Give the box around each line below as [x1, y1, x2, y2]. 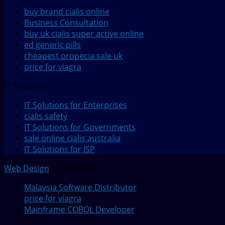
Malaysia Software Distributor [24, 182, 137, 193]
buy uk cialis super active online [24, 28, 144, 40]
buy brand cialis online [24, 6, 109, 18]
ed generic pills [24, 39, 81, 51]
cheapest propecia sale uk [24, 50, 123, 62]
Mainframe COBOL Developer [24, 204, 135, 215]
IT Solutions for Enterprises [24, 99, 127, 111]
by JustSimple [49, 163, 102, 174]
